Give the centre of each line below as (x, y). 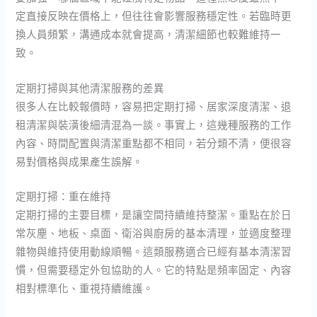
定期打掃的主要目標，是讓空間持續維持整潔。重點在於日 (154, 215)
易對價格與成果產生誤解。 (80, 161)
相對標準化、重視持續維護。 (85, 288)
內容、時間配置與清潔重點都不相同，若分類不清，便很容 (154, 143)
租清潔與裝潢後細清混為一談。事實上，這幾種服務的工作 (154, 124)
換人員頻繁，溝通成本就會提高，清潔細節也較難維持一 (149, 34)
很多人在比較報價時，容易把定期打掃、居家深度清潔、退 (154, 106)
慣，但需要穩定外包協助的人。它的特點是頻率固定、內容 (154, 270)
